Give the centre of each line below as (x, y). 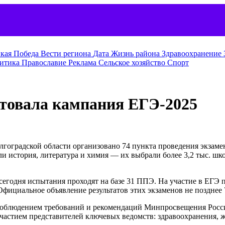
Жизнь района (136, 53)
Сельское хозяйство (133, 63)
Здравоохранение (193, 53)
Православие (45, 63)
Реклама (83, 63)
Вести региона (67, 53)
